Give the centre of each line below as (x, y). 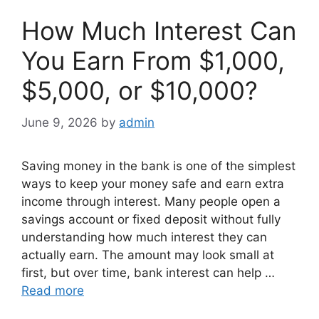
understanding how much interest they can (144, 237)
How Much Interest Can (159, 31)
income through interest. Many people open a (151, 201)
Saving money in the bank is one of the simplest (158, 166)
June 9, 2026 (59, 122)
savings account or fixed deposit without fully (151, 219)
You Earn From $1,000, (153, 61)
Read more (53, 290)
